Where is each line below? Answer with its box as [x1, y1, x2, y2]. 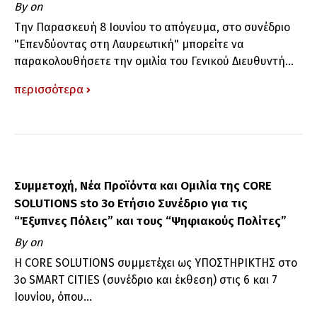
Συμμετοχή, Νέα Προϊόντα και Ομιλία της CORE [14, 178, 272, 193]
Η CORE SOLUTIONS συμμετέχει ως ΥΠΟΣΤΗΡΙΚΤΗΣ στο [14, 255, 297, 270]
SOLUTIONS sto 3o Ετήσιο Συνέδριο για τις [14, 195, 248, 211]
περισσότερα [14, 81, 83, 97]
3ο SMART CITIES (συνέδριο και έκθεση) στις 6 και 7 [14, 272, 277, 287]
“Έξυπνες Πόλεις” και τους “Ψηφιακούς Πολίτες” [14, 213, 287, 229]
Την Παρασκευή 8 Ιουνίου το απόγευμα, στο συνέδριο [14, 20, 290, 34]
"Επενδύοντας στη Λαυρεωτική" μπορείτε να [14, 37, 244, 51]
